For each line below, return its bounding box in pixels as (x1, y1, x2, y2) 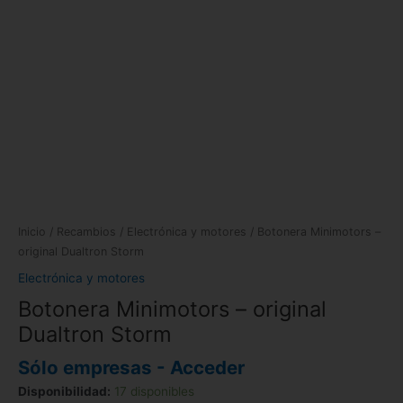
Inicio (18, 224, 46, 238)
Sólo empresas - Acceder (18, 355, 245, 379)
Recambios (57, 224, 116, 238)
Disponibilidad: (18, 383, 111, 399)
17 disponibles (114, 383, 194, 399)
